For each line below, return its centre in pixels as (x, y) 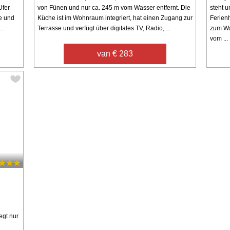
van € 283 (115, 53)
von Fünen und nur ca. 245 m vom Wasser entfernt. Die (114, 7)
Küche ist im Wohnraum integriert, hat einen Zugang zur (115, 18)
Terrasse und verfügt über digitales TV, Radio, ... (104, 28)
